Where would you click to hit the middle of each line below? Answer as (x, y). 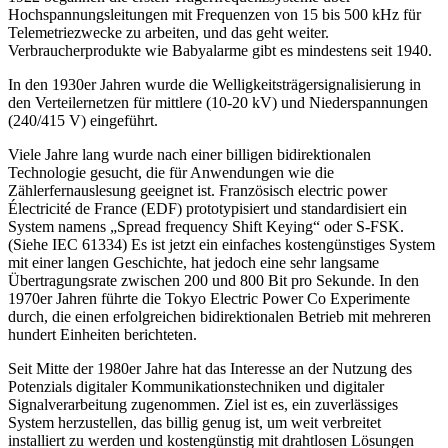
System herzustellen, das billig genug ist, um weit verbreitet (194, 422)
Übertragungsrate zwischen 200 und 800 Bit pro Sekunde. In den (213, 280)
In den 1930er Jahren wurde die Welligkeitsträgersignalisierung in (214, 84)
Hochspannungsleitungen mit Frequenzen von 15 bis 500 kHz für (214, 14)
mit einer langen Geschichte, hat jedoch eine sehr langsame (193, 262)
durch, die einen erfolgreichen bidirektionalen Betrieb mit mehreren (219, 316)
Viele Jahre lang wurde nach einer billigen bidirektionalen (189, 154)
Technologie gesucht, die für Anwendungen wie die (171, 172)
